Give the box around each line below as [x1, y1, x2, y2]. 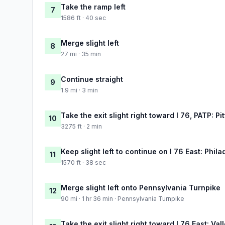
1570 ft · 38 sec [61, 158, 106, 166]
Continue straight [61, 74, 123, 83]
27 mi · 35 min [61, 50, 101, 58]
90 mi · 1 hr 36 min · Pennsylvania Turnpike [61, 194, 184, 202]
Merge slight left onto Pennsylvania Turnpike [61, 183, 220, 192]
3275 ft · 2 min [61, 122, 102, 130]
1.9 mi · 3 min [61, 86, 98, 94]
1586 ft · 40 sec [61, 14, 106, 22]
